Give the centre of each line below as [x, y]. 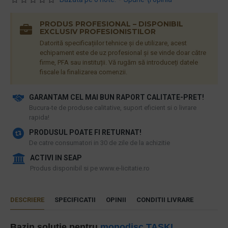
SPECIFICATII [75, 200]
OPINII [116, 200]
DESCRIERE [27, 200]
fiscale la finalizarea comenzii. [83, 72]
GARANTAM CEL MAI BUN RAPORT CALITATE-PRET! [117, 97]
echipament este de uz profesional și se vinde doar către [123, 53]
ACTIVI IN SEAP [56, 158]
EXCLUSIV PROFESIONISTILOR [98, 32]
